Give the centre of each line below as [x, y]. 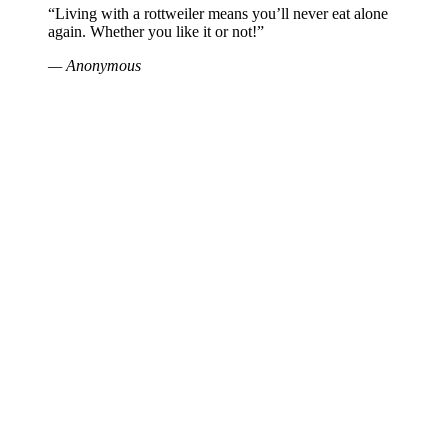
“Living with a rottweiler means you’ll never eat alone [218, 14]
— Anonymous [94, 66]
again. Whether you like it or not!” [156, 32]
